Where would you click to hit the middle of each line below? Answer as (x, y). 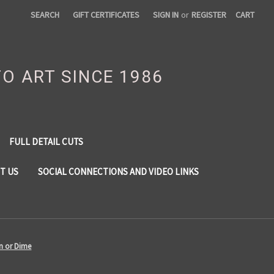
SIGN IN (166, 15)
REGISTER (209, 15)
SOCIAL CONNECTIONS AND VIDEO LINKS (118, 171)
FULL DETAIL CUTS (46, 141)
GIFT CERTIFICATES (106, 15)
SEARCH (45, 15)
